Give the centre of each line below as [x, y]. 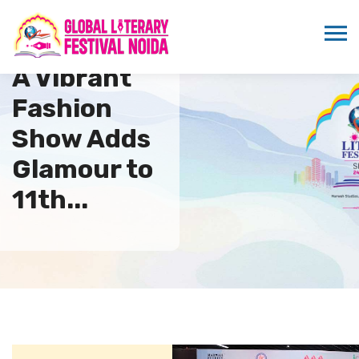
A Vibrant [72, 77]
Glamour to [83, 169]
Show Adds [81, 138]
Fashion [62, 108]
